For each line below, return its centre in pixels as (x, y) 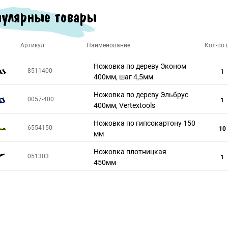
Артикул (32, 45)
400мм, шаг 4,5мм (123, 77)
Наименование (108, 45)
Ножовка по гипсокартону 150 (145, 123)
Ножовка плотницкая (130, 152)
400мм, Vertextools (124, 105)
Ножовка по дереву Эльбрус (141, 95)
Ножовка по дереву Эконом (140, 66)
